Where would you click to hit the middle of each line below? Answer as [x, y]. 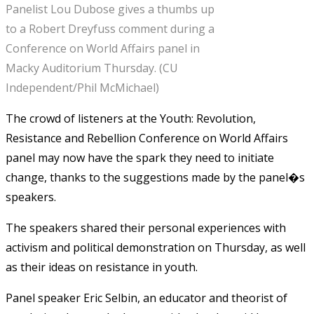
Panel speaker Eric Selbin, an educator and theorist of [146, 298]
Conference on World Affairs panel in [103, 48]
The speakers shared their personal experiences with [146, 227]
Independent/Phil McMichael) [82, 87]
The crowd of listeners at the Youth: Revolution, [131, 118]
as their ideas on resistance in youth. [102, 267]
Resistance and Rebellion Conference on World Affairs [147, 138]
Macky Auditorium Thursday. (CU [92, 68]
